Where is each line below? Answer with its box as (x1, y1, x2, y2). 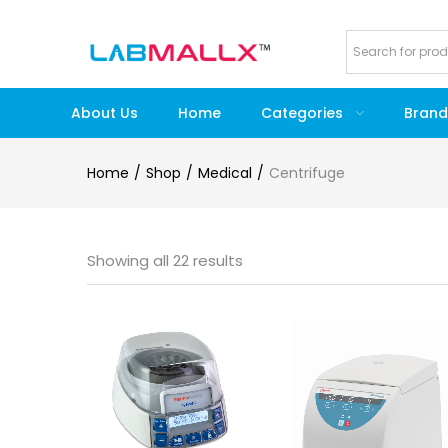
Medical (198, 163, 252, 183)
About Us (70, 103, 138, 123)
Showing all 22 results (87, 250, 243, 271)
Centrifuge (269, 163, 345, 183)
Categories (260, 103, 347, 123)
